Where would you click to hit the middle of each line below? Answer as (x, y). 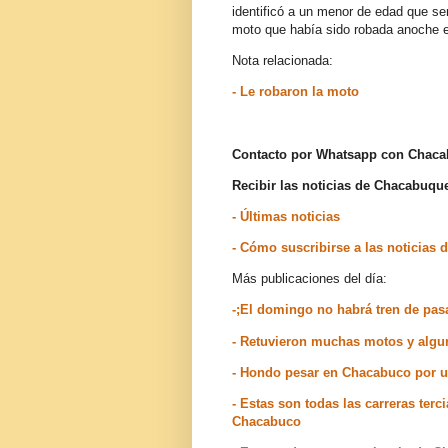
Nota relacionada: (282, 60)
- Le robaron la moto (295, 92)
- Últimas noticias (286, 216)
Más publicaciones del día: (309, 279)
